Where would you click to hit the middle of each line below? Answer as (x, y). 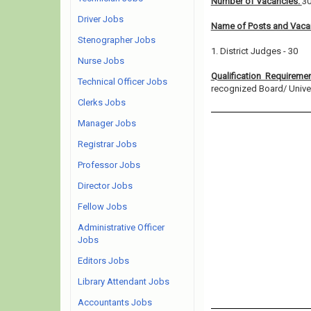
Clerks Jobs (102, 102)
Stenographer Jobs (117, 40)
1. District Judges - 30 (254, 51)
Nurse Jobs (101, 61)
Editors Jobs (103, 261)
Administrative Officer (121, 227)
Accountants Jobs (115, 302)
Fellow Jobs (102, 207)
